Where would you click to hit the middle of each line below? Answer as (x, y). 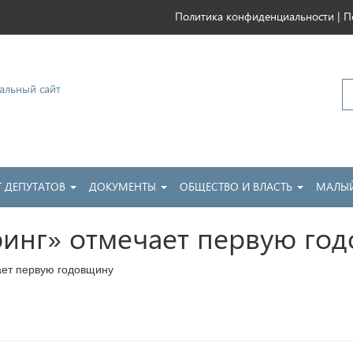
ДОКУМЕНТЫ (124, 186)
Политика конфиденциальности (255, 16)
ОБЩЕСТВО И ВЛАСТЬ (238, 186)
